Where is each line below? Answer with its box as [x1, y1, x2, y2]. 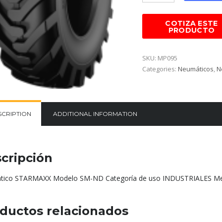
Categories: [142, 64, 178, 74]
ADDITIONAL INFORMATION [53, 110, 137, 118]
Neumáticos [177, 64, 214, 74]
